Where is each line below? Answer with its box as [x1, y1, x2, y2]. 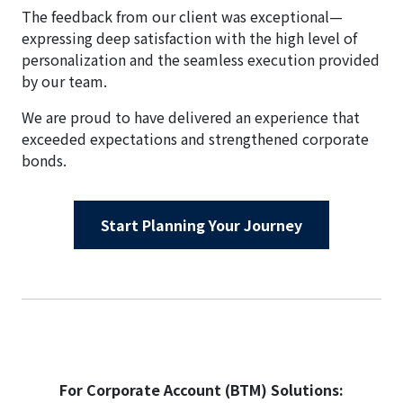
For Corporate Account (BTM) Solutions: [59, 378, 344, 400]
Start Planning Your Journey [101, 213, 302, 236]
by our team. [22, 69, 107, 92]
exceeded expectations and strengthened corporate [22, 127, 369, 149]
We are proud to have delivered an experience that [22, 105, 360, 128]
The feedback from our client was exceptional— [22, 4, 343, 27]
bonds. [22, 148, 67, 171]
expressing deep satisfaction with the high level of [22, 26, 357, 49]
